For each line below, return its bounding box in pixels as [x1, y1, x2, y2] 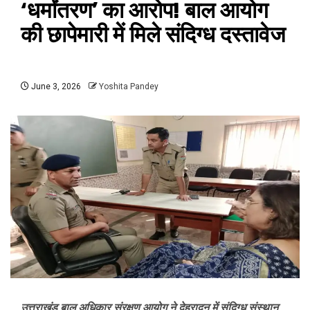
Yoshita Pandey [99, 82, 158, 91]
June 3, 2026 [29, 82, 81, 91]
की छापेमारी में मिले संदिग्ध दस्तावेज [21, 21, 286, 48]
